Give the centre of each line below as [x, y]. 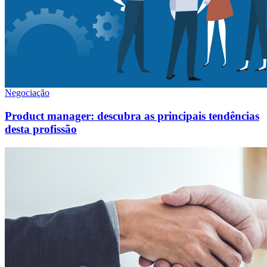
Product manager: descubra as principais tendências [132, 116]
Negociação [27, 93]
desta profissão [41, 129]
